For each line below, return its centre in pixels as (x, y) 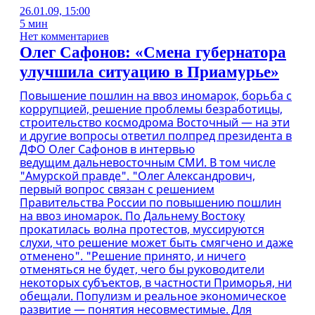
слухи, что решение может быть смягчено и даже (156, 243)
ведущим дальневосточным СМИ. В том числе (148, 162)
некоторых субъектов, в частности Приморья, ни (156, 283)
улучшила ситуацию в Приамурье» (149, 72)
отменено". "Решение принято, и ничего (133, 256)
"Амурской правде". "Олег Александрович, (137, 176)
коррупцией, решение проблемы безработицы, (151, 109)
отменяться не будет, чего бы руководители (142, 269)
